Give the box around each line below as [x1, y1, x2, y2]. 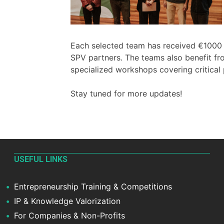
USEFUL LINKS [13, 154, 67, 164]
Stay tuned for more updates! [70, 88, 182, 99]
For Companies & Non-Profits [13, 210, 125, 220]
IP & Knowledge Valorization [13, 195, 120, 206]
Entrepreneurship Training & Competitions [13, 181, 172, 191]
